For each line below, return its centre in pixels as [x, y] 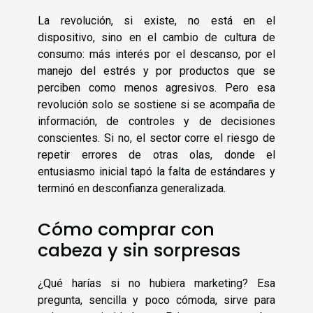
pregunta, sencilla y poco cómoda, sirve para [156, 300]
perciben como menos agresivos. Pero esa [156, 88]
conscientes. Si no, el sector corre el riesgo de [156, 138]
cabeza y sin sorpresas [139, 250]
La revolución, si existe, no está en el [156, 21]
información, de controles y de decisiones [156, 122]
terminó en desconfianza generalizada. [132, 189]
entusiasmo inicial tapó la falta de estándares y [156, 172]
